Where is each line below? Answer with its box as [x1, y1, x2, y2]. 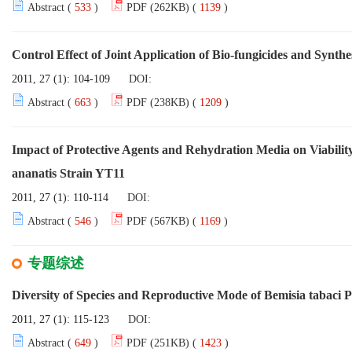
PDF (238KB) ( [126, 97, 196, 108]
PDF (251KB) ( [126, 337, 196, 349]
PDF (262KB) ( [126, 2, 196, 13]
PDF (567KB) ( [126, 215, 196, 227]
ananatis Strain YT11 [12, 167, 125, 180]
